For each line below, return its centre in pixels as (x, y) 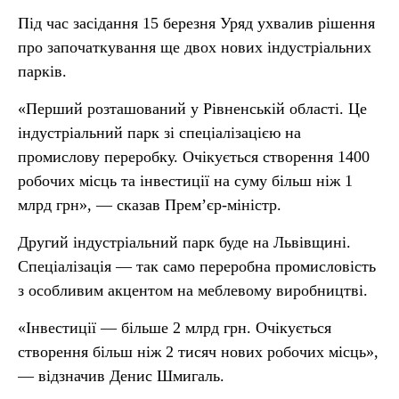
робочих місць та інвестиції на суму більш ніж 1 (185, 181)
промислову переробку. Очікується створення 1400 (194, 157)
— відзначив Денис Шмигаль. (121, 376)
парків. (42, 71)
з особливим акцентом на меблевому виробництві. (193, 290)
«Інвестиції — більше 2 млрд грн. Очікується (175, 328)
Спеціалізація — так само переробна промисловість (197, 266)
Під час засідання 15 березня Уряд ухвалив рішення (196, 23)
